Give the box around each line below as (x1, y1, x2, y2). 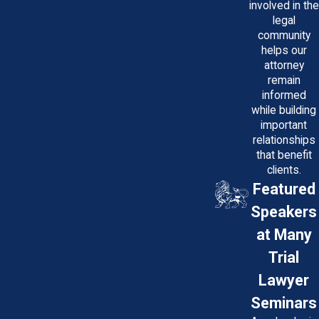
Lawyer (258, 271, 309, 289)
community (257, 28, 310, 42)
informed (261, 88, 306, 102)
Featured (252, 179, 315, 198)
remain (267, 73, 300, 87)
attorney (263, 58, 304, 72)
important (261, 118, 307, 132)
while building (251, 103, 316, 117)
